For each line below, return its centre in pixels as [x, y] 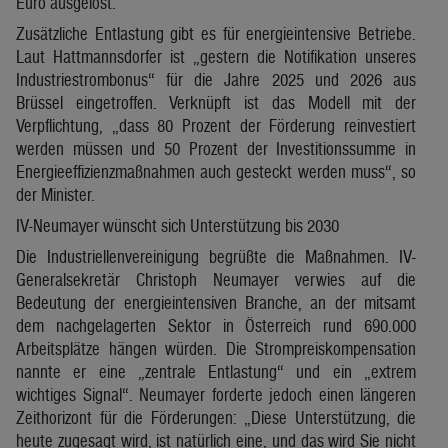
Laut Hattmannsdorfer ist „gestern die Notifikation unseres [216, 56]
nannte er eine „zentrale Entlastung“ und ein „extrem [216, 371]
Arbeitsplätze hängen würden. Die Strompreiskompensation [216, 348]
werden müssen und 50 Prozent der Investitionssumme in [216, 148]
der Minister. [55, 194]
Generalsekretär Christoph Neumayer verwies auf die [216, 279]
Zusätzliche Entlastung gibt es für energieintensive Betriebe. [216, 33]
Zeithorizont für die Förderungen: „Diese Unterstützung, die [216, 417]
